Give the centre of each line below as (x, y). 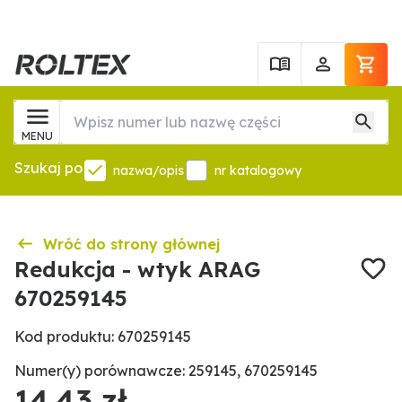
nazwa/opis (149, 170)
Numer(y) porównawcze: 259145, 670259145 (166, 371)
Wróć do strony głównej (131, 244)
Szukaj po (48, 168)
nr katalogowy (258, 170)
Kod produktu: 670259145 (103, 336)
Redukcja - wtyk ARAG (137, 269)
